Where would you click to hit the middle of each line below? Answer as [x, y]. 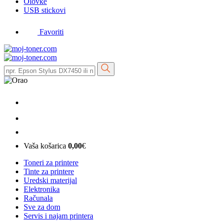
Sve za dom [42, 207]
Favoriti [52, 32]
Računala [38, 198]
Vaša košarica [45, 146]
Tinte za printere [49, 172]
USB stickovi [45, 10]
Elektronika [42, 189]
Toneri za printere [51, 163]
